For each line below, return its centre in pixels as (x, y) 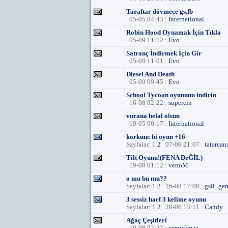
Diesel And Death (150, 74)
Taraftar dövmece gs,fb (160, 11)
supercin (180, 103)
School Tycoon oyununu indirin (171, 95)
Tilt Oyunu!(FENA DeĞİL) (164, 158)
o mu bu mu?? (147, 178)
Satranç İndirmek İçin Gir (164, 53)
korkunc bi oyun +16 (156, 137)
